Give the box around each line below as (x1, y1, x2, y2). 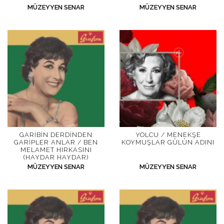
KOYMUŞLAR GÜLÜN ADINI (121, 138, 214, 146)
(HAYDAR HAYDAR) (23, 153, 88, 161)
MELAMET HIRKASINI (20, 145, 92, 153)
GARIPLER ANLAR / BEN (14, 138, 98, 146)
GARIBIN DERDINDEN (19, 130, 92, 138)
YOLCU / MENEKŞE (135, 130, 201, 138)
